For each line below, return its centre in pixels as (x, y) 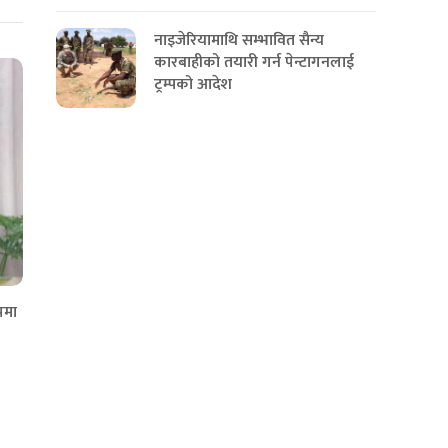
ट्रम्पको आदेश (193, 84)
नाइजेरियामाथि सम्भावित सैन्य (239, 40)
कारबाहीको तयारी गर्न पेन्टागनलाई (254, 62)
